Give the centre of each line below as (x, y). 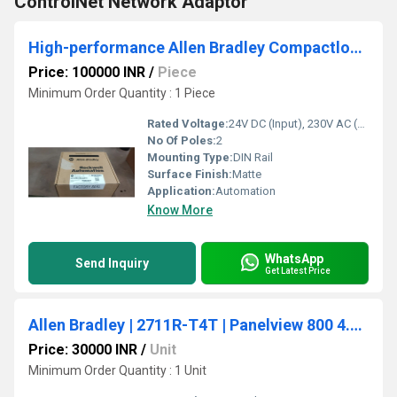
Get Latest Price (298, 270)
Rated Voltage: (188, 124)
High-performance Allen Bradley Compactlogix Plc (356, 47)
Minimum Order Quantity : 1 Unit (117, 370)
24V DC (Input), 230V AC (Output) (293, 124)
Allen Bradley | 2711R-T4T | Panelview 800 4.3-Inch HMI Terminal (356, 325)
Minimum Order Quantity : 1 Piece (122, 93)
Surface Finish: (190, 174)
